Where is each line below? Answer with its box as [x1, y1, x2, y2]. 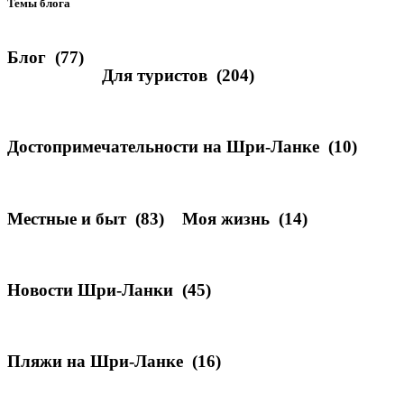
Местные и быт [7, 208, 126, 228]
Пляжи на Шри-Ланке [7, 352, 183, 372]
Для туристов [102, 65, 207, 85]
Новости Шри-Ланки [7, 280, 173, 299]
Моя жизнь [182, 208, 270, 228]
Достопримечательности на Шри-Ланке [7, 137, 319, 157]
